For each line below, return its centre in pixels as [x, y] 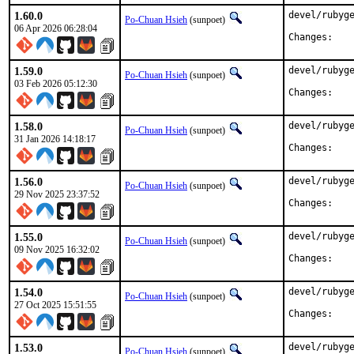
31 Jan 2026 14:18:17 [55, 139]
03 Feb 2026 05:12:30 [56, 84]
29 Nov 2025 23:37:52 [57, 194]
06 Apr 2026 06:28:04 [56, 28]
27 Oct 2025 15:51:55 [55, 305]
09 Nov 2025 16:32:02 [57, 250]
